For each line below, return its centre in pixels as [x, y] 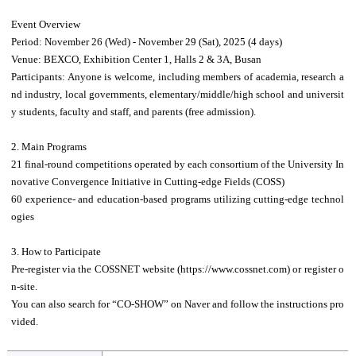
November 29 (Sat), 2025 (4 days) [210, 42]
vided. [24, 322]
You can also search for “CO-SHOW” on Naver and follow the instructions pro [177, 304]
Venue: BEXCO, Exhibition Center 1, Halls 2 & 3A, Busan [136, 60]
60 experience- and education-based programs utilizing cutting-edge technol [177, 199]
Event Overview [45, 25]
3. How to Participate [56, 252]
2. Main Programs [48, 147]
